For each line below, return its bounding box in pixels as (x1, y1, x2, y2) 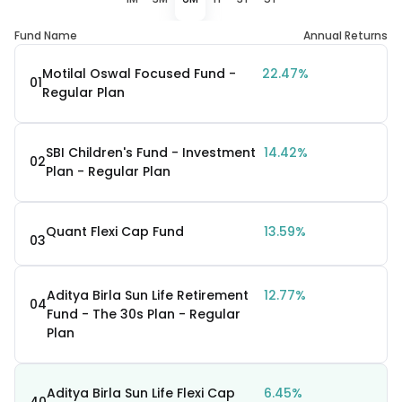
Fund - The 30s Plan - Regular (47, 304, 240, 323)
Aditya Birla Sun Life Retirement (47, 285, 249, 304)
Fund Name (14, 27, 77, 43)
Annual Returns (303, 27, 388, 43)
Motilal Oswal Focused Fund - (42, 64, 236, 83)
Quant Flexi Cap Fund (46, 222, 184, 240)
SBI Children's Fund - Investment (46, 143, 256, 162)
